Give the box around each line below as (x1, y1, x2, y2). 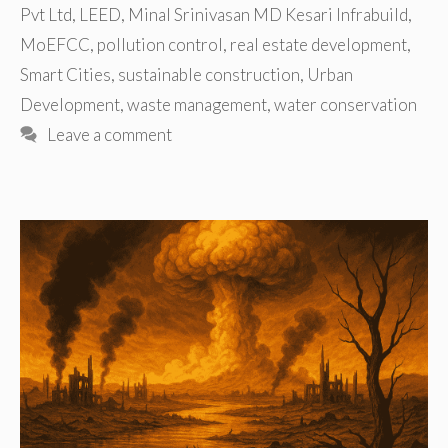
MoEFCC (20, 34, 90, 56)
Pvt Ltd (20, 4, 72, 26)
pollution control (97, 34, 223, 56)
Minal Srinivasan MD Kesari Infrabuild (128, 4, 408, 26)
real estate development (230, 34, 407, 56)
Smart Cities (20, 64, 111, 86)
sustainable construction (118, 64, 300, 86)
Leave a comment (47, 124, 173, 146)
